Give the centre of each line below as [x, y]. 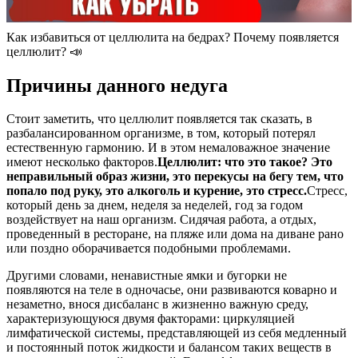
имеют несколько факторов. [82, 162]
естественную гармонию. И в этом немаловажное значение [168, 148]
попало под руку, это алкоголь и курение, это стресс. [157, 191]
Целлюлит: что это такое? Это [245, 162]
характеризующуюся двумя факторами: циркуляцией [151, 319]
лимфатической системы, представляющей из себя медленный [177, 333]
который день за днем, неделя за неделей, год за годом [155, 205]
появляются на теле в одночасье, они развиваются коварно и [172, 290]
